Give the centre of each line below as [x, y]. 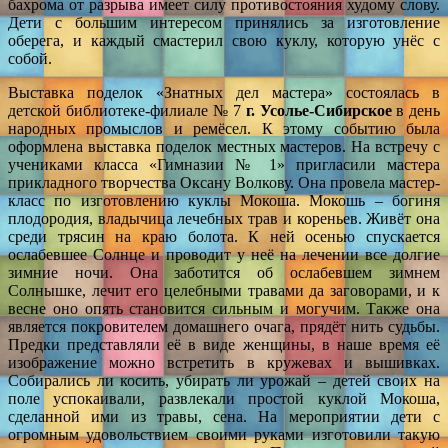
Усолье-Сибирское [325, 110]
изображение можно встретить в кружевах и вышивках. [224, 362]
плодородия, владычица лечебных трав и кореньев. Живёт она [224, 218]
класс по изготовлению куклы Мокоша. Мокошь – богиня [224, 200]
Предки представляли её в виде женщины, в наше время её [224, 344]
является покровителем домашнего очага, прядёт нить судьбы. [224, 326]
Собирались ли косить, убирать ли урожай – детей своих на [224, 380]
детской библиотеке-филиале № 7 [127, 110]
